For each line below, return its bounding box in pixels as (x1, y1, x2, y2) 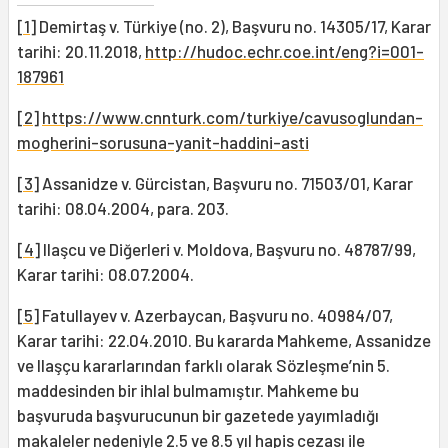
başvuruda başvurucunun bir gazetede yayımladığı (17, 405, 379, 426)
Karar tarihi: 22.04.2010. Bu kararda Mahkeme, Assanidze (17, 330, 431, 351)
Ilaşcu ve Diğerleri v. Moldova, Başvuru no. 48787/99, (40, 239, 416, 260)
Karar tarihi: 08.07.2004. (17, 264, 194, 285)
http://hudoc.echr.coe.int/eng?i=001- (145, 41, 424, 62)
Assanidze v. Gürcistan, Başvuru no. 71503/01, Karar (39, 173, 413, 194)
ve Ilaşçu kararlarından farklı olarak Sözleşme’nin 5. (17, 355, 390, 376)
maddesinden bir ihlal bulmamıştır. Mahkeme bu (17, 380, 359, 401)
